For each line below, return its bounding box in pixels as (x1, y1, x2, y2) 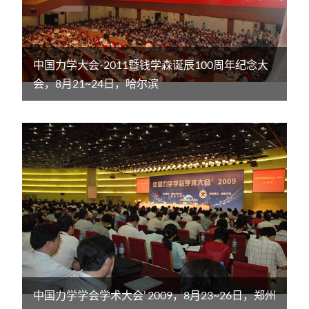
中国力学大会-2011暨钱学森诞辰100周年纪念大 (33, 57, 268, 71)
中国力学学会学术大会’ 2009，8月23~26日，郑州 (33, 288, 276, 301)
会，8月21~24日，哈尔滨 (33, 76, 159, 90)
